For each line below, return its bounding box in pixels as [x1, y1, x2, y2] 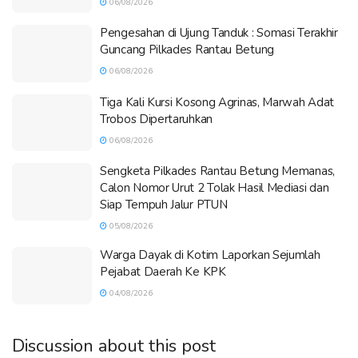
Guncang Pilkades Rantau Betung [100, 42, 274, 58]
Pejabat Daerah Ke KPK [100, 264, 226, 280]
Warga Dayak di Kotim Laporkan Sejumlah [100, 247, 320, 264]
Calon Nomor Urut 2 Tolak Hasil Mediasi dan [100, 180, 329, 197]
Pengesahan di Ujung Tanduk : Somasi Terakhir [100, 25, 338, 42]
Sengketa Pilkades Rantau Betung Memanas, [100, 163, 335, 180]
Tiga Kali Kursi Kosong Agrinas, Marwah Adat [100, 93, 335, 110]
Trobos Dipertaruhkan [100, 110, 213, 127]
